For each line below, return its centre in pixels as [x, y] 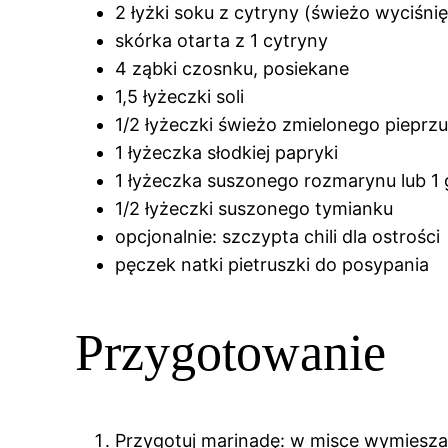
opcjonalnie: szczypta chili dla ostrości [278, 236]
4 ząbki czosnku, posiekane [232, 68]
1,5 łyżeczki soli [180, 96]
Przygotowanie [231, 352]
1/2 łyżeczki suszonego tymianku [254, 208]
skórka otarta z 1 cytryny [222, 40]
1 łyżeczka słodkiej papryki [227, 152]
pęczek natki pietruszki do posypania [272, 264]
